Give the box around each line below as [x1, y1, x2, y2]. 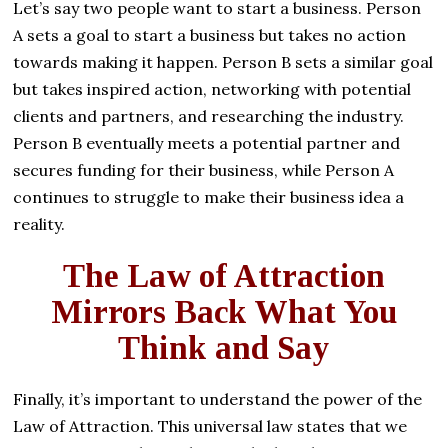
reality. [13, 214, 66, 235]
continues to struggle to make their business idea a [13, 187, 405, 208]
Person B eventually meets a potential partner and [13, 133, 401, 154]
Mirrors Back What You [50, 294, 397, 331]
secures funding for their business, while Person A [13, 160, 395, 181]
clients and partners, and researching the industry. [13, 106, 405, 127]
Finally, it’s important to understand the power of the [13, 389, 423, 410]
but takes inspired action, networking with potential [13, 79, 412, 100]
